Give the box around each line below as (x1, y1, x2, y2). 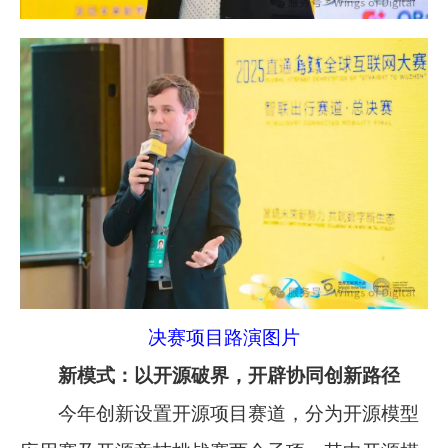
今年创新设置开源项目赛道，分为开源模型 (20, 403, 420, 425)
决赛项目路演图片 (148, 327, 300, 349)
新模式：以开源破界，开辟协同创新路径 (20, 365, 401, 387)
